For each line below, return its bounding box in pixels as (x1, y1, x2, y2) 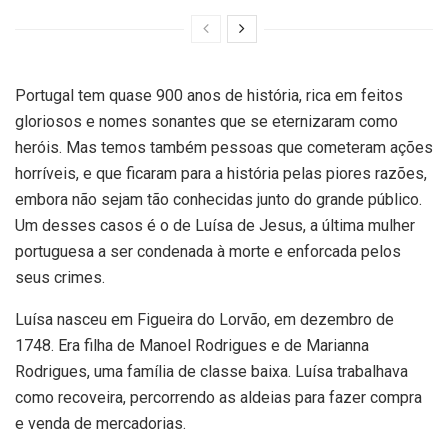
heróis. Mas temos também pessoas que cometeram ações (15, 138, 433, 158)
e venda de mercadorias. (15, 414, 186, 434)
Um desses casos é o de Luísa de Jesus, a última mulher (15, 216, 415, 236)
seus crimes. (15, 268, 105, 288)
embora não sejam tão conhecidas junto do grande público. (15, 190, 422, 210)
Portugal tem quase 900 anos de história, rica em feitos (15, 86, 403, 106)
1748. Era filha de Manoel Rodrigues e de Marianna (15, 336, 369, 356)
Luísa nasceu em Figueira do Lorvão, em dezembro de (15, 310, 394, 330)
